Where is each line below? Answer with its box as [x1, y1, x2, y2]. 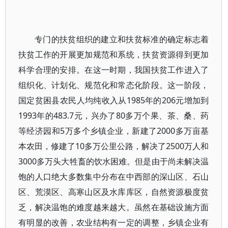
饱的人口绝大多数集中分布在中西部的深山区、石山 [18, 171, 209, 182]
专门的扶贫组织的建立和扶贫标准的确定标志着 [35, 34, 209, 45]
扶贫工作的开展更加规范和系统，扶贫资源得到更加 [18, 49, 209, 60]
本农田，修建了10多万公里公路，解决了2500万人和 [18, 140, 209, 152]
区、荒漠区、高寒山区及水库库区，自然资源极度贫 [18, 186, 209, 197]
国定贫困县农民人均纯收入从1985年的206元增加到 [18, 95, 209, 106]
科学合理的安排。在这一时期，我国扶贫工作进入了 [18, 64, 209, 75]
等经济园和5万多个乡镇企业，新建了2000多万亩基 [18, 125, 209, 136]
